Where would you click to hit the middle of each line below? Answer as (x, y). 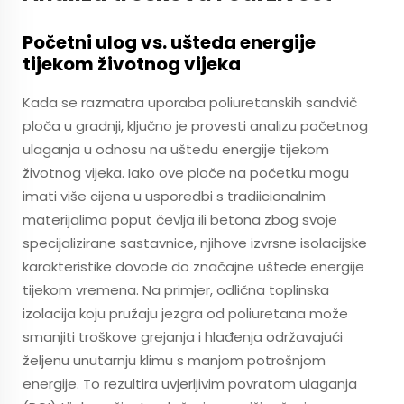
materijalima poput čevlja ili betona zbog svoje (180, 220)
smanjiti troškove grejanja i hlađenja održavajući (183, 337)
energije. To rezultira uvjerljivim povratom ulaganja (190, 384)
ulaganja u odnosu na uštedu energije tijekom (176, 149)
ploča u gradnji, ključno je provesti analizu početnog (195, 126)
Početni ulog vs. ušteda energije (169, 42)
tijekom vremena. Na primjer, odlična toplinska (176, 290)
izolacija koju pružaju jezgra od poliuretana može (185, 313)
